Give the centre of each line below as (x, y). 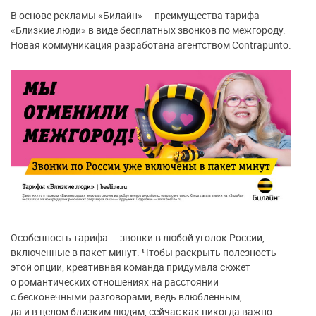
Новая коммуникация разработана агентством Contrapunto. (151, 44)
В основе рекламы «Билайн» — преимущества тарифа (135, 15)
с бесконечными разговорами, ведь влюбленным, (126, 297)
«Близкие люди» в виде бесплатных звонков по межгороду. (148, 30)
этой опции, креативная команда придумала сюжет (130, 267)
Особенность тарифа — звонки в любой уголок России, (138, 238)
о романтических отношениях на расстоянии (115, 282)
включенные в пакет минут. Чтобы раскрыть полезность (144, 253)
